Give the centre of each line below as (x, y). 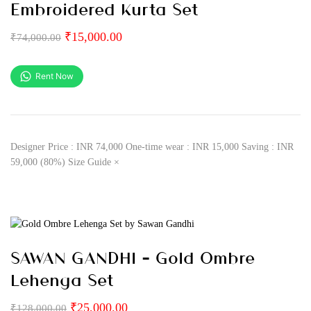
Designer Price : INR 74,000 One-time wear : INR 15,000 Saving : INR (152, 147)
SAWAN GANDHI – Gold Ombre (133, 257)
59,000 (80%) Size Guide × (65, 162)
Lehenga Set (62, 279)
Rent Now (54, 76)
